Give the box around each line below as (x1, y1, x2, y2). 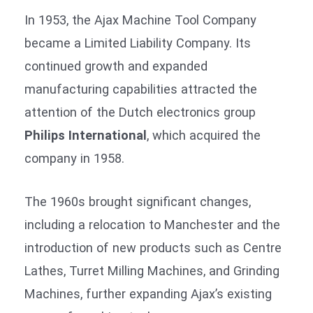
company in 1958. (24, 151, 124, 166)
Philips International (24, 128, 147, 143)
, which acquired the (147, 128, 261, 143)
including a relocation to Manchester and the (24, 217, 280, 233)
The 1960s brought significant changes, (24, 194, 251, 210)
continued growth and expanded (24, 59, 208, 74)
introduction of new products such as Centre (24, 240, 282, 256)
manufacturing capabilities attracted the (24, 82, 257, 97)
